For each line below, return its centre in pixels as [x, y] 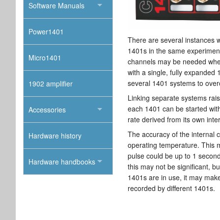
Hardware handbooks [62, 161]
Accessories [47, 109]
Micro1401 [45, 57]
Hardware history [55, 135]
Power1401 [46, 31]
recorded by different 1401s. [172, 188]
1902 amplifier [51, 83]
